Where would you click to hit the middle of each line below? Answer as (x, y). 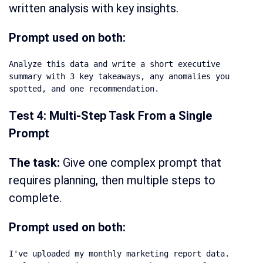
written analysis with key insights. (94, 9)
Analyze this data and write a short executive (114, 64)
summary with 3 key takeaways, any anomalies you (119, 77)
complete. (35, 198)
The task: (36, 163)
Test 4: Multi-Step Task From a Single (110, 116)
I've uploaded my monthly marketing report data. (119, 254)
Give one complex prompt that (142, 163)
